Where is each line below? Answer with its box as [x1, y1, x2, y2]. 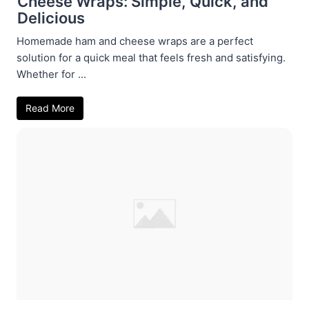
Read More [26, 101, 74, 114]
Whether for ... [17, 67, 86, 81]
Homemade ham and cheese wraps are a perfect [17, 34, 253, 48]
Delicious [17, 8, 85, 27]
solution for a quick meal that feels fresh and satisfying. [17, 50, 286, 64]
